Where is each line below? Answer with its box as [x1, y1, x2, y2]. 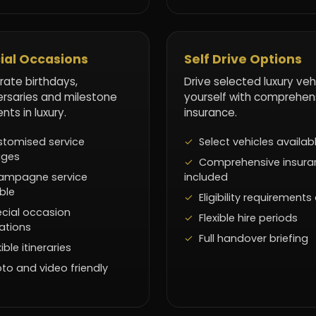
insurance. [184, 104, 237, 120]
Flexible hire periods [199, 210, 298, 225]
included [184, 169, 228, 184]
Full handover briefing [199, 231, 308, 245]
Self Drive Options [184, 50, 302, 68]
